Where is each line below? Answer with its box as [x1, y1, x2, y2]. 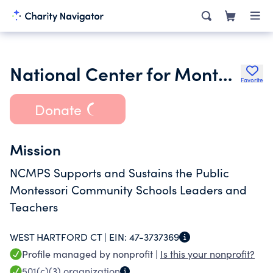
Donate [34, 99, 82, 119]
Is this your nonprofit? [160, 247, 255, 260]
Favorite [241, 76, 263, 84]
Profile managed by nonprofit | [22, 247, 160, 260]
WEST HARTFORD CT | [10, 230, 109, 243]
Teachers [10, 199, 58, 214]
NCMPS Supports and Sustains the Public [10, 165, 229, 180]
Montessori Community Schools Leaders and [10, 182, 247, 197]
